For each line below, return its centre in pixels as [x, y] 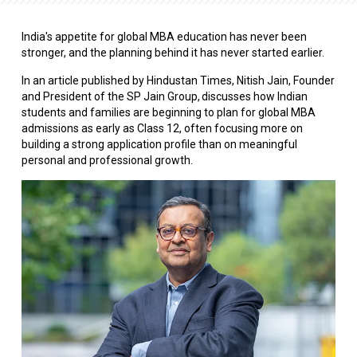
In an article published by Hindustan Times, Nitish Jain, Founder [178, 81]
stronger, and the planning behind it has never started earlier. [173, 53]
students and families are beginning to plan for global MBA [168, 113]
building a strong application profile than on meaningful [159, 145]
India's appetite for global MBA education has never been [164, 37]
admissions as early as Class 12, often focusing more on [162, 129]
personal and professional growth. [107, 161]
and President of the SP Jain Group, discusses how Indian [164, 97]
